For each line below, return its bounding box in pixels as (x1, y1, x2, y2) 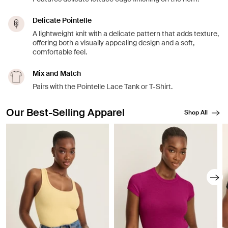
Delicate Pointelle (33, 16, 92, 25)
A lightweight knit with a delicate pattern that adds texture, (33, 29, 219, 39)
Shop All (184, 108, 208, 117)
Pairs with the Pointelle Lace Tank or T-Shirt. (33, 82, 173, 92)
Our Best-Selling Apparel (6, 106, 125, 120)
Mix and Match (33, 69, 81, 78)
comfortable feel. (33, 47, 87, 57)
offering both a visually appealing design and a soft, (33, 38, 194, 48)
